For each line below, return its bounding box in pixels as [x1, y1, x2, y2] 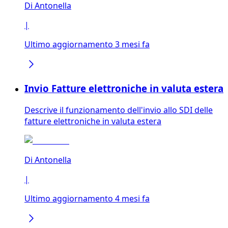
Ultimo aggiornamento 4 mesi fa [24, 192, 150, 204]
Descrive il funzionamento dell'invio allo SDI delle [24, 104, 213, 116]
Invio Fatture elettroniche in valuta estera [24, 82, 223, 95]
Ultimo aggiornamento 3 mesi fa [24, 38, 150, 50]
